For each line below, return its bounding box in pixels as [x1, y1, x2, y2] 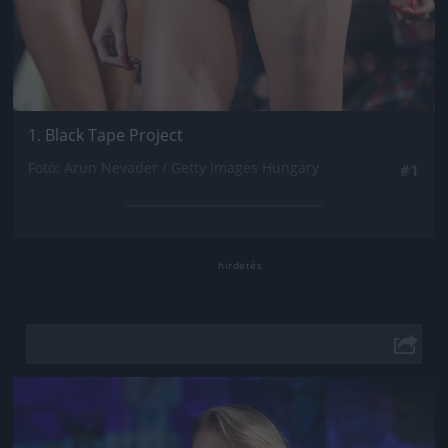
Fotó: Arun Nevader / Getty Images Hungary [28, 157, 319, 177]
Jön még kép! [157, 391, 291, 420]
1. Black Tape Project [28, 123, 183, 146]
